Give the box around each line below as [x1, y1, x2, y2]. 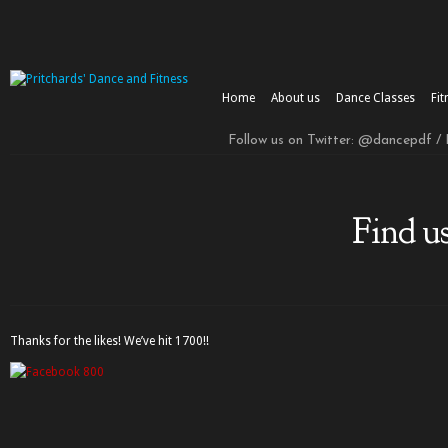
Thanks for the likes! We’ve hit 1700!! [10, 334, 209, 348]
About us [271, 91, 320, 105]
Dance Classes [336, 91, 415, 105]
